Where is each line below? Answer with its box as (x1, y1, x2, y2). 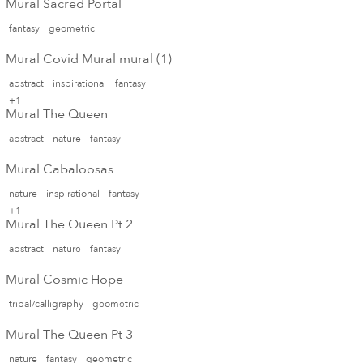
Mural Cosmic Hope (6, 270, 123, 288)
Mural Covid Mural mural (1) (6, 49, 172, 68)
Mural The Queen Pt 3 (6, 325, 133, 344)
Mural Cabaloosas (6, 160, 113, 178)
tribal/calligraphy (9, 297, 83, 310)
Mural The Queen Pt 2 (6, 215, 133, 233)
